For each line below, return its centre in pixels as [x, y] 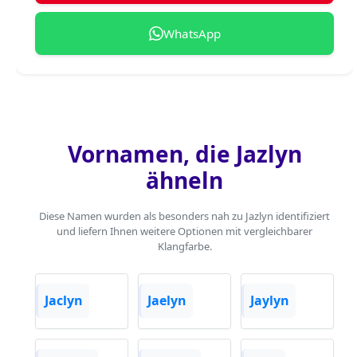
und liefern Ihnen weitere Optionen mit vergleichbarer [184, 231]
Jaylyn [270, 301]
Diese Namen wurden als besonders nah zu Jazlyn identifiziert [184, 216]
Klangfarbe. [184, 246]
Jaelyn [167, 301]
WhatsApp [192, 33]
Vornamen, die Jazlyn [184, 153]
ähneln [184, 180]
